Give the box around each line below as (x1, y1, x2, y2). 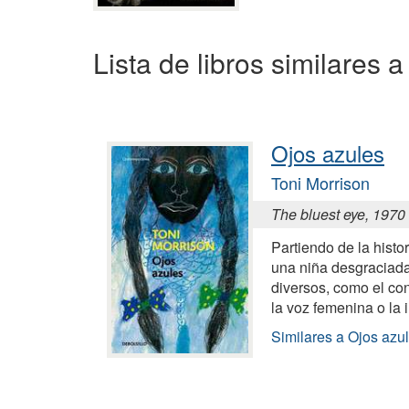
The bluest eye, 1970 (271, 203, 405, 225)
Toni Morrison (271, 170, 370, 194)
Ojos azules (271, 136, 384, 169)
